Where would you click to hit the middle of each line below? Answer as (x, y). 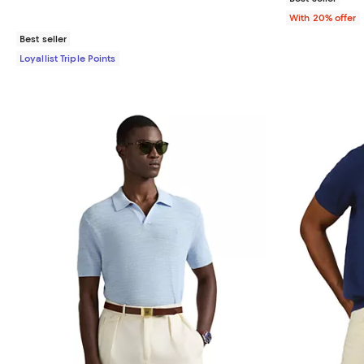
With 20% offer (323, 18)
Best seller (43, 39)
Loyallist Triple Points (68, 59)
